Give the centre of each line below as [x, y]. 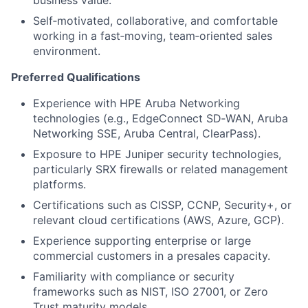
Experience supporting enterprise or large [142, 241]
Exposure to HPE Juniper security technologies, [157, 154]
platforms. [59, 184]
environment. [67, 51]
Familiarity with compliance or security [134, 276]
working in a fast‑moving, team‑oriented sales [153, 36]
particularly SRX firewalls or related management [161, 169]
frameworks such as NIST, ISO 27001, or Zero [151, 291]
